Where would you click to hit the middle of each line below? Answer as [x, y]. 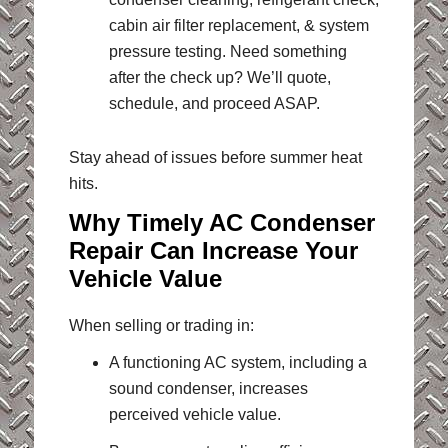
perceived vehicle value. [194, 414]
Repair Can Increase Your [213, 250]
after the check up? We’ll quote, [219, 78]
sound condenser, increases [208, 388]
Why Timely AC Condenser [221, 222]
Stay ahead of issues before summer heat [215, 158]
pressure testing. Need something [227, 52]
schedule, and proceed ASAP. [214, 104]
